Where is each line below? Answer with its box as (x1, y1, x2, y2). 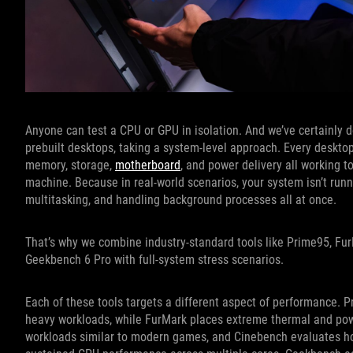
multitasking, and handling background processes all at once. (25, 192, 336, 208)
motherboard (115, 158, 180, 173)
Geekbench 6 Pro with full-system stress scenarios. (25, 252, 284, 268)
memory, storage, (25, 158, 115, 173)
